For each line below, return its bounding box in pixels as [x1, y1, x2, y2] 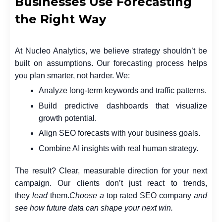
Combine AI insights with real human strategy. [39, 144, 198, 153]
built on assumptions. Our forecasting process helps [15, 58, 207, 67]
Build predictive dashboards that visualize [39, 101, 207, 110]
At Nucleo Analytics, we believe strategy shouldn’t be [15, 46, 207, 55]
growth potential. [39, 113, 97, 122]
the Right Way [15, 11, 106, 26]
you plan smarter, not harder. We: [15, 71, 130, 80]
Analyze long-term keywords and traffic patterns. [39, 86, 207, 95]
